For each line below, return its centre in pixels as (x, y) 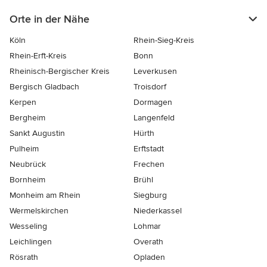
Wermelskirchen (39, 211)
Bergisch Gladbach (44, 87)
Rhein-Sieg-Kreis (164, 41)
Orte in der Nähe (49, 19)
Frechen (149, 164)
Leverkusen (155, 72)
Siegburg (150, 195)
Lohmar (147, 226)
